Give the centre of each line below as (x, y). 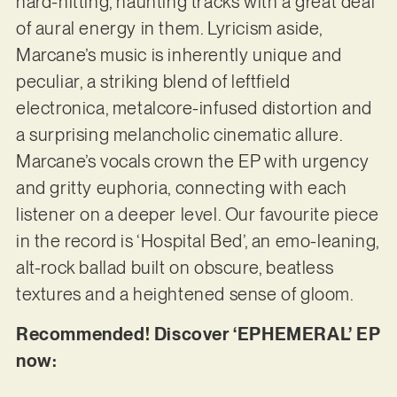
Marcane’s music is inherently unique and (179, 55)
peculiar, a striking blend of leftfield (153, 82)
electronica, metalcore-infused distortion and (194, 109)
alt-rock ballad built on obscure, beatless (175, 268)
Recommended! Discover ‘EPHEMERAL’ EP (198, 334)
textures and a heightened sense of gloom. (187, 295)
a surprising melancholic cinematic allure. (179, 135)
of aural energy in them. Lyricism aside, (169, 29)
